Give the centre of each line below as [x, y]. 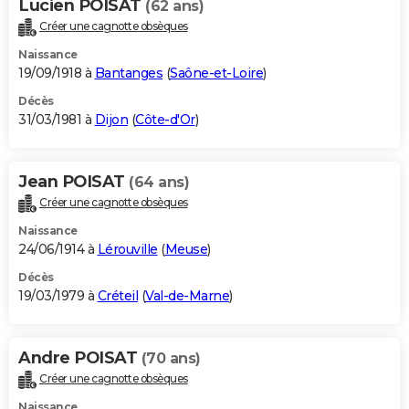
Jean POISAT [73, 181]
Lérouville [127, 249]
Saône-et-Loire [216, 73]
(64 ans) [159, 182]
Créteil [117, 295]
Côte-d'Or [165, 119]
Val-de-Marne [187, 295]
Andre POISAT [80, 357]
